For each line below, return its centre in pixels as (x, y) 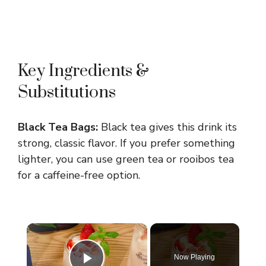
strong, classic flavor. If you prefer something (126, 143)
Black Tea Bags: (58, 127)
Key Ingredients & (83, 71)
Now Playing (195, 257)
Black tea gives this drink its (167, 127)
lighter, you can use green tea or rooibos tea (126, 159)
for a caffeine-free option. (79, 175)
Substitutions (67, 92)
